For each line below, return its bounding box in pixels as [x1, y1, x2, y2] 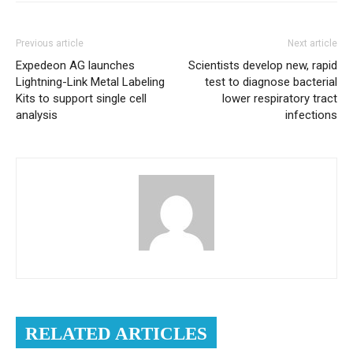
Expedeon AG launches [16, 58, 135, 72]
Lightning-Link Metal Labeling [16, 74, 165, 89]
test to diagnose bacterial [205, 74, 337, 89]
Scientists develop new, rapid [188, 58, 337, 72]
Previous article [16, 37, 84, 49]
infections [285, 107, 337, 122]
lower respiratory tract [222, 91, 337, 106]
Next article [288, 37, 337, 49]
